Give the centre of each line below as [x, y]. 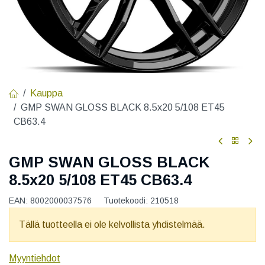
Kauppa [46, 93]
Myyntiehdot [35, 258]
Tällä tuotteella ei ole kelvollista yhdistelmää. [112, 224]
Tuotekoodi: [127, 200]
